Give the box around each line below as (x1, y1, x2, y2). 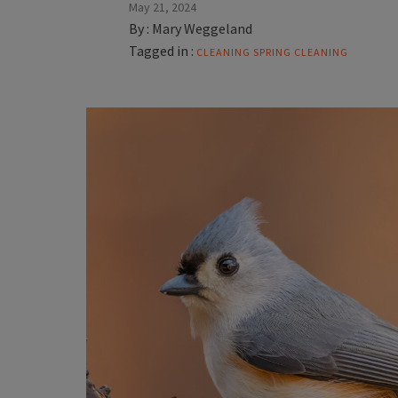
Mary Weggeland (152, 19, 253, 37)
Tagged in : (129, 41, 195, 60)
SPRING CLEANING (253, 44, 349, 59)
